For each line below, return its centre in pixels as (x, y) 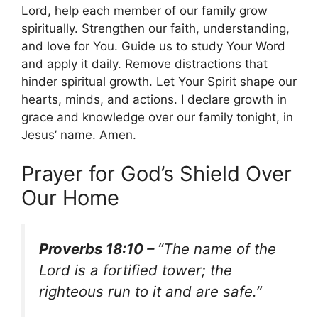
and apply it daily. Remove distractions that (144, 64)
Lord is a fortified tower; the (136, 270)
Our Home (70, 198)
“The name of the (217, 249)
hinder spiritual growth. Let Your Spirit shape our (159, 81)
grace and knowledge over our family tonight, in (157, 117)
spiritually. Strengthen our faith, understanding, (155, 28)
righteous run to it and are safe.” (150, 292)
